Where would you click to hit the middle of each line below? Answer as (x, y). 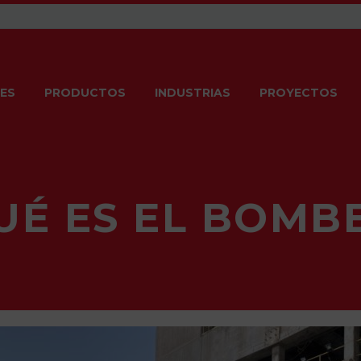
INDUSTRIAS (193, 93)
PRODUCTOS (85, 93)
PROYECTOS (299, 93)
